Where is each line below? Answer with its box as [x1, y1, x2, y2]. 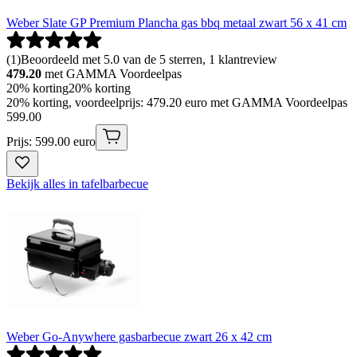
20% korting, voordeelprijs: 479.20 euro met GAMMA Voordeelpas [6, 95, 347, 109]
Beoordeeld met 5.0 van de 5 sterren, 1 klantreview [21, 52, 277, 66]
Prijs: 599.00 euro [6, 134, 96, 148]
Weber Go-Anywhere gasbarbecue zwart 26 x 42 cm [6, 329, 272, 343]
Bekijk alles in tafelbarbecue [6, 176, 148, 190]
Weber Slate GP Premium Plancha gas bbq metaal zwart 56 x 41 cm [6, 15, 347, 29]
